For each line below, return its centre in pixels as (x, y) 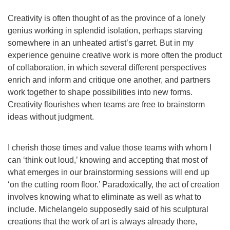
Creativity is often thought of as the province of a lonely (107, 18)
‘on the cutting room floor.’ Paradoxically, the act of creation (114, 185)
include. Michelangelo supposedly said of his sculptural (108, 209)
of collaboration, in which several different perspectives (107, 68)
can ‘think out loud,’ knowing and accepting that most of (108, 160)
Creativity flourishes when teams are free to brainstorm (106, 104)
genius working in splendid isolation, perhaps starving (105, 31)
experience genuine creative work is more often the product (115, 55)
